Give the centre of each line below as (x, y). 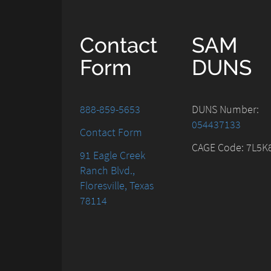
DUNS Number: (225, 109)
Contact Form (111, 132)
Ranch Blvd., (107, 171)
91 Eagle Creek (113, 155)
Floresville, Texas (117, 186)
